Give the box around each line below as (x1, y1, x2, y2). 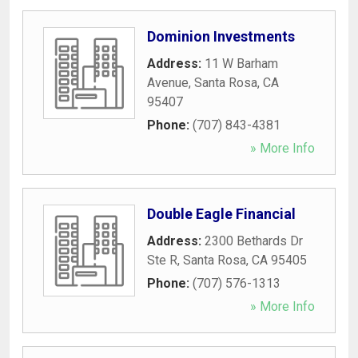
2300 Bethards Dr (205, 233, 303, 249)
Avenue (147, 74, 189, 90)
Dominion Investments (147, 27, 295, 45)
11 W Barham (205, 55, 278, 71)
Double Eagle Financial (147, 205, 296, 222)
